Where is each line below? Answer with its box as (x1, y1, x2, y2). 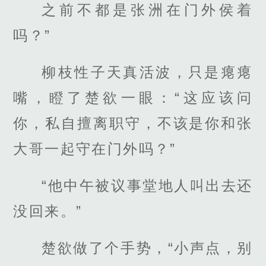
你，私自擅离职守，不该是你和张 (13, 115, 253, 132)
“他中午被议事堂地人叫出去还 (42, 178, 253, 194)
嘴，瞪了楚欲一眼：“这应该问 (13, 90, 253, 106)
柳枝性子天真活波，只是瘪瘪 (42, 64, 253, 81)
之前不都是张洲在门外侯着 (42, 1, 253, 18)
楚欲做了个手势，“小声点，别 (42, 240, 253, 256)
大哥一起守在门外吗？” (13, 141, 176, 157)
